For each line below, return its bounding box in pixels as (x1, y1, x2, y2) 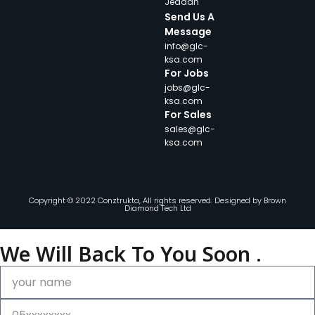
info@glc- (165, 40, 208, 53)
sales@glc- (165, 123, 215, 136)
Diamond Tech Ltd (124, 202, 191, 214)
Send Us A (165, 10, 214, 25)
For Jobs (165, 66, 209, 81)
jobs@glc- (165, 82, 210, 94)
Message (165, 25, 212, 39)
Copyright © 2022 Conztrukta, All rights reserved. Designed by (29, 195, 264, 207)
